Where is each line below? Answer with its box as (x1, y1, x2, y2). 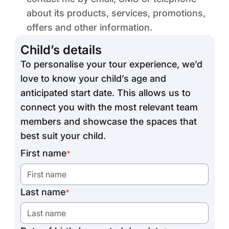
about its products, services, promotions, (27, 8, 205, 18)
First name (20, 148, 66, 158)
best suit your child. (20, 130, 106, 141)
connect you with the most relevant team (20, 102, 198, 112)
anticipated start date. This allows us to (20, 87, 191, 98)
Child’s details (20, 42, 102, 57)
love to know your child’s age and (20, 73, 166, 84)
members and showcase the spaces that (20, 116, 197, 127)
